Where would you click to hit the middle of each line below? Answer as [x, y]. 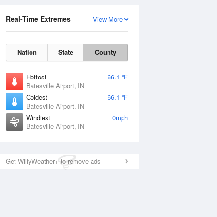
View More [108, 19]
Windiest [38, 117]
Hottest [36, 77]
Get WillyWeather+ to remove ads [53, 161]
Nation [27, 52]
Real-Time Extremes [38, 19]
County [105, 52]
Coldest [37, 97]
